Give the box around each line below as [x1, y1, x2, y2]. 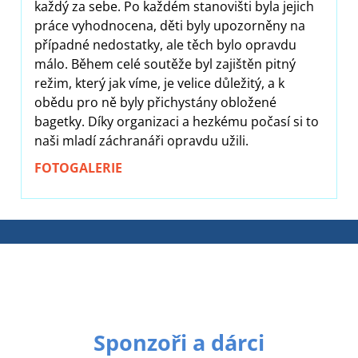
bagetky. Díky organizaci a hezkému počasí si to [34, 112, 319, 130]
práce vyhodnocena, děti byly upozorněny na [34, 16, 305, 34]
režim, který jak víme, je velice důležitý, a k [34, 74, 284, 92]
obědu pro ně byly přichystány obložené [34, 93, 276, 111]
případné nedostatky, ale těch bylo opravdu [34, 35, 296, 54]
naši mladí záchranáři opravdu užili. [34, 131, 249, 149]
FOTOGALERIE [34, 158, 122, 177]
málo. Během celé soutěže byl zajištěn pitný [34, 54, 296, 73]
